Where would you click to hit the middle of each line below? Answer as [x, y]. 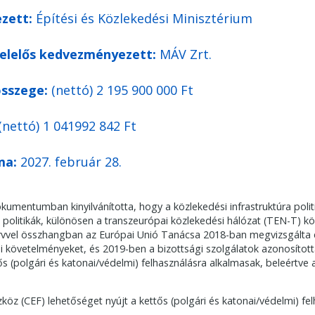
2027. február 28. [69, 161]
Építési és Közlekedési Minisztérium [144, 19]
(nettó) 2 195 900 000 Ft [121, 90]
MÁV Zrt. [186, 54]
